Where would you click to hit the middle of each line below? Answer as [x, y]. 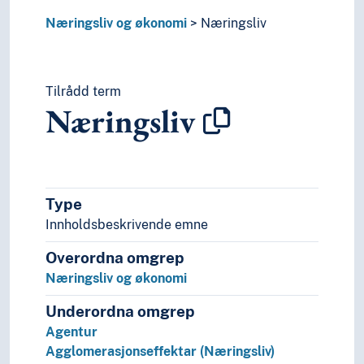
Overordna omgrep [115, 258]
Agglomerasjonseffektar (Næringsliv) [160, 352]
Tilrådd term [83, 92]
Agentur [71, 332]
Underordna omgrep [120, 312]
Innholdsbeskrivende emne [127, 225]
